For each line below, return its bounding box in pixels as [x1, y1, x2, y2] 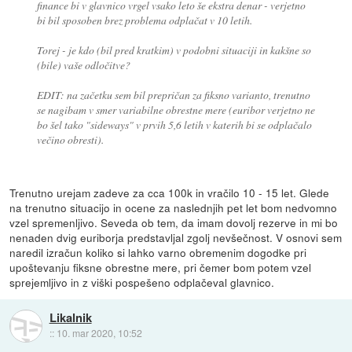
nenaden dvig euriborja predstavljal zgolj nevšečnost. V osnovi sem [9, 229, 343, 245]
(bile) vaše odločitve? [36, 57, 130, 73]
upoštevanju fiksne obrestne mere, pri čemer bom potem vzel [9, 258, 312, 275]
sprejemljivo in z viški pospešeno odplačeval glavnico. [9, 273, 275, 290]
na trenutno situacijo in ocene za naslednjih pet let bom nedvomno [9, 199, 338, 215]
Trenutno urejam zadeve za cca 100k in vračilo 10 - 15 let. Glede [9, 184, 330, 200]
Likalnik [49, 309, 92, 327]
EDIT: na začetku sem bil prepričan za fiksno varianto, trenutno [36, 87, 310, 103]
